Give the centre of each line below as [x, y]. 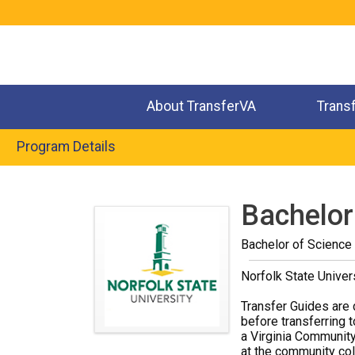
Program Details [67, 147]
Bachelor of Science [296, 245]
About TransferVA [202, 107]
